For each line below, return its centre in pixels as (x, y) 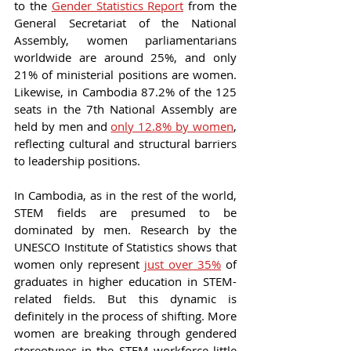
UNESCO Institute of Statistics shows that (125, 247)
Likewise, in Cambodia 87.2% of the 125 (125, 92)
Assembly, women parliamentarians (125, 40)
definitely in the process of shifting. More (125, 316)
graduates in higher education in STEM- (125, 282)
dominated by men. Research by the (125, 230)
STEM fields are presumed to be (125, 213)
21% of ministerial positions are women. (125, 75)
